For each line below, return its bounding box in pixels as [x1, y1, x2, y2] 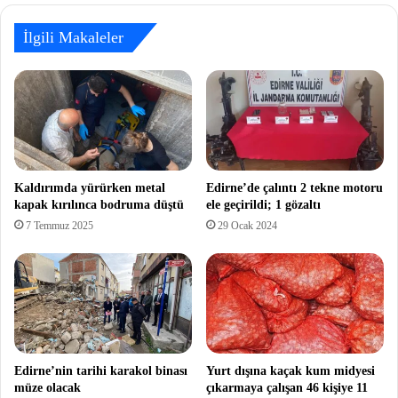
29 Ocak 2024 [218, 219, 277, 233]
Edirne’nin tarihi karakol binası [14, 363, 187, 378]
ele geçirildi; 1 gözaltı [206, 198, 321, 212]
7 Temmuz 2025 [26, 219, 93, 233]
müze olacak [14, 380, 81, 394]
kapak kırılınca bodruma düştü [14, 198, 184, 212]
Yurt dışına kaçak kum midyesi [206, 363, 375, 378]
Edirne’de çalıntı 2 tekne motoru [206, 181, 383, 195]
